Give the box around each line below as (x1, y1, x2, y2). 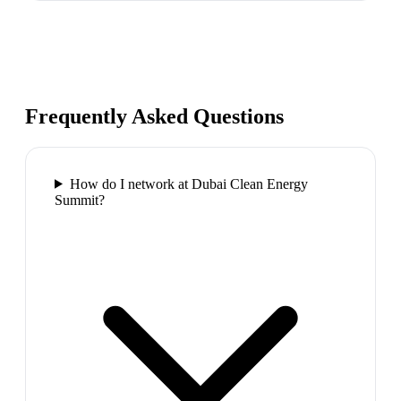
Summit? (55, 192, 105, 208)
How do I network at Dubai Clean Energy (69, 175, 308, 192)
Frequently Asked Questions (25, 104, 284, 128)
